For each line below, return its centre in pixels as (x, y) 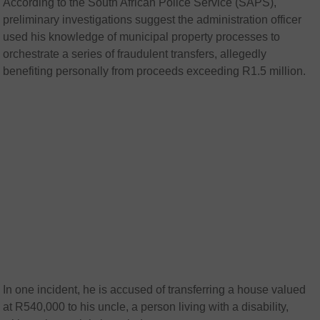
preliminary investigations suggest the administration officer (152, 20)
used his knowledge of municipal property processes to (142, 37)
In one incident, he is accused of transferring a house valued (155, 290)
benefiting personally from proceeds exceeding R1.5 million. (155, 71)
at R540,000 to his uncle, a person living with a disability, (146, 307)
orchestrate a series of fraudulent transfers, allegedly (135, 54)
